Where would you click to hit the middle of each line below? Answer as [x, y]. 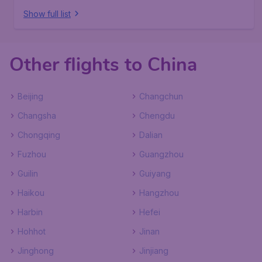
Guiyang [155, 173]
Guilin [28, 173]
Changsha [37, 116]
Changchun [161, 96]
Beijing [30, 96]
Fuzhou [32, 154]
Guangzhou [161, 154]
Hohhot [32, 231]
